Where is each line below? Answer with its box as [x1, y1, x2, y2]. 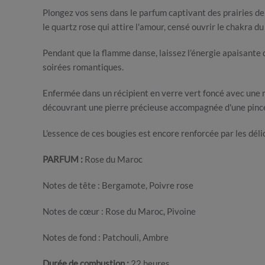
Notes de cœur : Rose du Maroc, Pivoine [43, 206, 196, 216]
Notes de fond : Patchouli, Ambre [43, 232, 169, 243]
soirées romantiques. [43, 62, 125, 72]
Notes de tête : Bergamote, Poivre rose [43, 180, 193, 190]
